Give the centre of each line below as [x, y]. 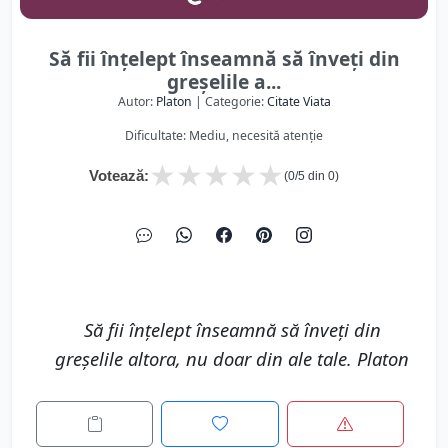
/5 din [311, 176]
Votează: [119, 175]
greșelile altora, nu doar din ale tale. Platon [232, 358]
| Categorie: [229, 101]
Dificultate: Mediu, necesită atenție [224, 135]
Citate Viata [298, 101]
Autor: [136, 101]
